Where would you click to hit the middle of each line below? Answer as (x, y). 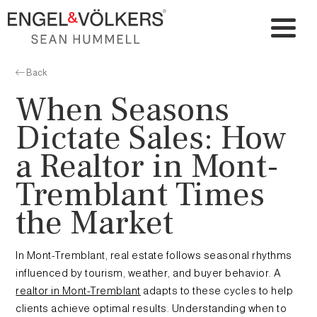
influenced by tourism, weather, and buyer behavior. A (149, 273)
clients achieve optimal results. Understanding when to (151, 309)
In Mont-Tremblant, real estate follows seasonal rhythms (154, 256)
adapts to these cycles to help (217, 291)
